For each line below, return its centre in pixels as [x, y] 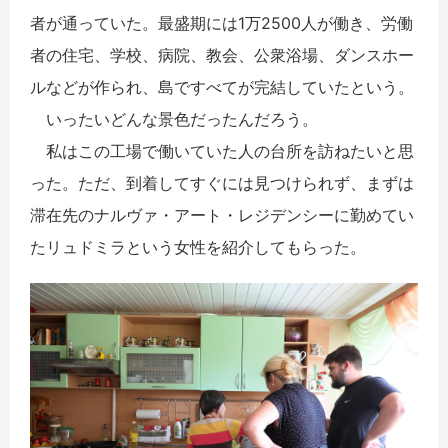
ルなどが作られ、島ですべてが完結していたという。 [222, 87]
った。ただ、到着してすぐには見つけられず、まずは [222, 183]
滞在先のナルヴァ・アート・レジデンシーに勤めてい [222, 215]
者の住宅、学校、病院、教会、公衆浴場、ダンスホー [222, 55]
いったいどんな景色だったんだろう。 [174, 119]
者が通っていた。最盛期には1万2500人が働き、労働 [221, 23]
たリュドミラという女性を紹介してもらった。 [198, 247]
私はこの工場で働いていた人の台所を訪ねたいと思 [222, 151]
